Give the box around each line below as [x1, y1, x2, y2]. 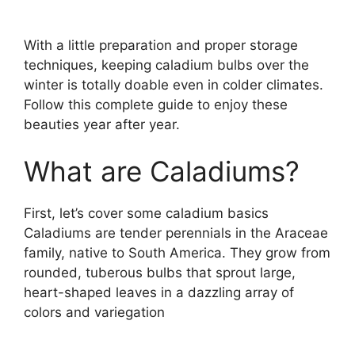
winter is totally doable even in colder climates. [24, 76, 323, 93]
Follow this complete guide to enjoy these [24, 96, 288, 113]
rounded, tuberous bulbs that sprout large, [24, 265, 296, 281]
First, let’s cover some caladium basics [24, 205, 269, 222]
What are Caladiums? [24, 155, 300, 189]
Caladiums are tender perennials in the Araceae [24, 225, 328, 242]
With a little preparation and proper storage [24, 36, 298, 53]
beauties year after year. [24, 116, 180, 132]
